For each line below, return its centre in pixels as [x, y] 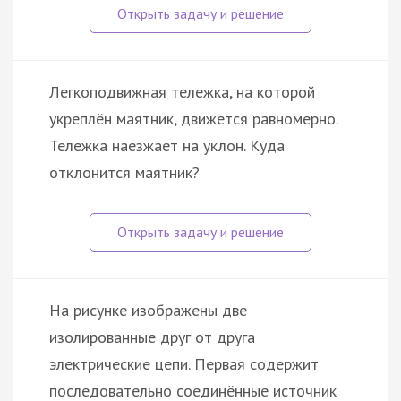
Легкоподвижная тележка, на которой [182, 91]
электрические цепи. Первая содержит [184, 363]
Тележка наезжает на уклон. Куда [167, 145]
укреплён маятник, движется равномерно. [193, 118]
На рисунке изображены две [148, 310]
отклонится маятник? [124, 172]
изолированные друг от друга [152, 337]
